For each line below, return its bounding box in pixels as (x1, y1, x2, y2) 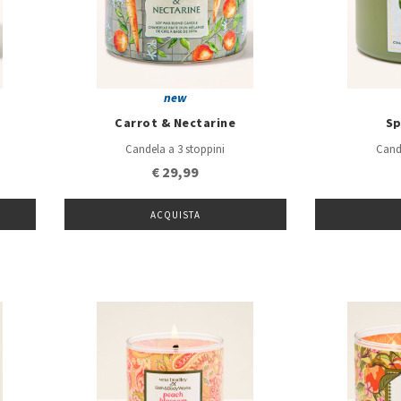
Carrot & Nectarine (115, 114, 236, 132)
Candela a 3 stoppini (125, 141, 226, 158)
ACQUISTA (149, 209, 201, 223)
